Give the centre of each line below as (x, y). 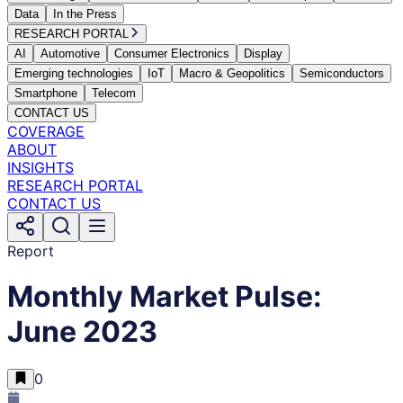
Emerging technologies (74, 73)
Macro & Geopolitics (232, 73)
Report (31, 251)
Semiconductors (342, 73)
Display (263, 54)
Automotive (70, 54)
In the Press (85, 14)
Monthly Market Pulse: (165, 297)
